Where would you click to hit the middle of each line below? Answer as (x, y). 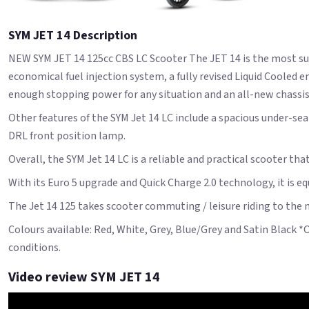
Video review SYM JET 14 (84, 277)
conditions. (34, 247)
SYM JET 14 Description (73, 35)
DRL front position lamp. (67, 136)
